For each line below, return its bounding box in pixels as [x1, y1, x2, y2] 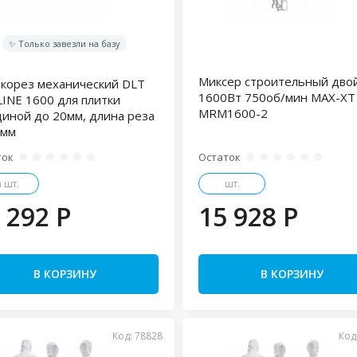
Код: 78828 [112, 329, 163, 343]
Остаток [198, 150, 241, 164]
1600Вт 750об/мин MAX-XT [198, 89, 355, 105]
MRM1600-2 [198, 105, 268, 121]
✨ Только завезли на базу [9, 37, 121, 49]
